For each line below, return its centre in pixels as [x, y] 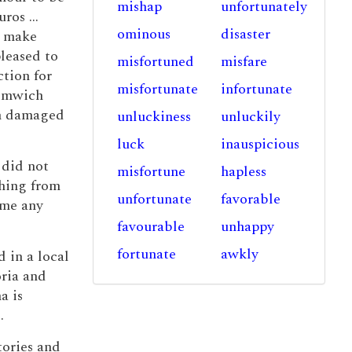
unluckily [251, 117]
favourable [150, 227]
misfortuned [155, 62]
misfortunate [157, 89]
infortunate [257, 89]
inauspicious [260, 144]
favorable [251, 199]
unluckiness [154, 117]
